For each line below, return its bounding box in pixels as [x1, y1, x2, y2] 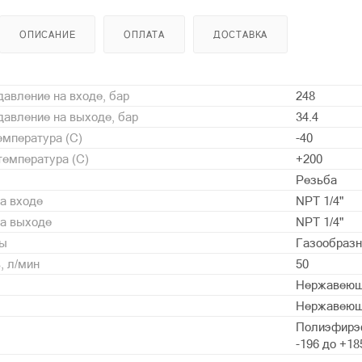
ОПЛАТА [124, 29, 166, 40]
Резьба [296, 172, 337, 187]
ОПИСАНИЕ [19, 29, 76, 40]
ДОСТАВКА [213, 29, 268, 40]
